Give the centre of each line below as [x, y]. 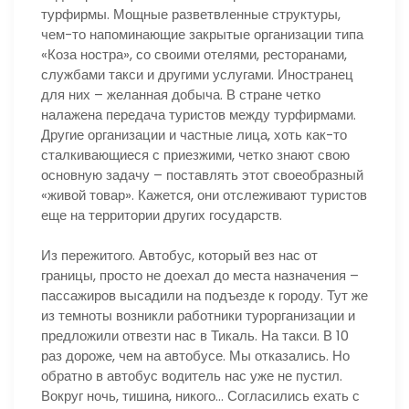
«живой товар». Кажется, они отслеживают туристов [204, 194]
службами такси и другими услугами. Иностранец [197, 74]
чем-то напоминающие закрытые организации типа [202, 34]
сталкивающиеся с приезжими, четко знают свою [195, 154]
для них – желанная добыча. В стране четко [181, 94]
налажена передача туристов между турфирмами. [199, 114]
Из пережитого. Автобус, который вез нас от [179, 255]
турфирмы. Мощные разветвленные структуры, [191, 14]
